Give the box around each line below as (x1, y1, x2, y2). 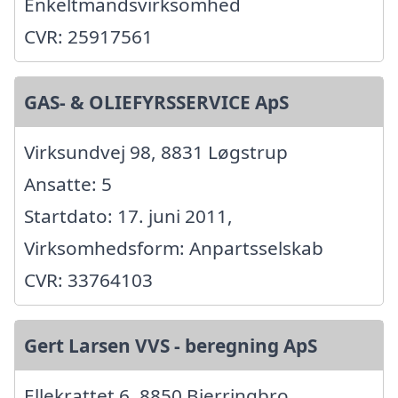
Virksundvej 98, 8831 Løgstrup (24, 139, 288, 164)
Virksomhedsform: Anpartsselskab (24, 235, 323, 260)
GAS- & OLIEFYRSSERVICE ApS (24, 89, 289, 115)
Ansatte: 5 (24, 171, 112, 196)
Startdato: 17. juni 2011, (24, 203, 233, 228)
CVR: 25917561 (24, 23, 153, 49)
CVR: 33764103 (24, 267, 153, 292)
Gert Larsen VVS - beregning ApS (24, 332, 317, 358)
